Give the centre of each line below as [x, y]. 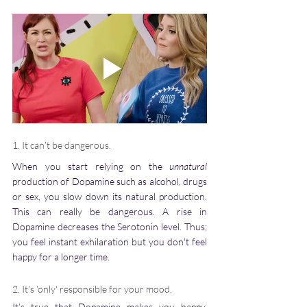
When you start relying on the [91, 167]
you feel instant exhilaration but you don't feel [110, 242]
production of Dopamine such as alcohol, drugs [110, 182]
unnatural [188, 167]
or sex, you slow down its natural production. [110, 197]
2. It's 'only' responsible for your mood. [92, 289]
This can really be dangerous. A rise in [110, 212]
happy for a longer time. [63, 257]
